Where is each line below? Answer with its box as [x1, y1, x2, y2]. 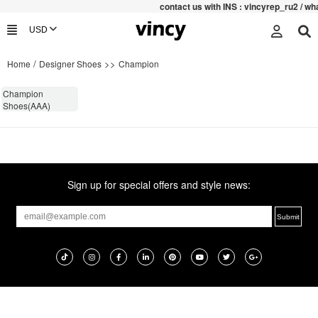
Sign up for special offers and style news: [67, 177, 251, 192]
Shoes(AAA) [3, 99, 51, 111]
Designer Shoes [39, 57, 102, 70]
